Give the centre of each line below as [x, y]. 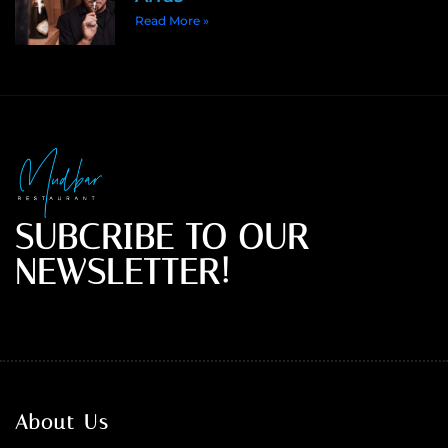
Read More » [172, 20]
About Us [62, 421]
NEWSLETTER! [123, 272]
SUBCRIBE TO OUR [162, 237]
